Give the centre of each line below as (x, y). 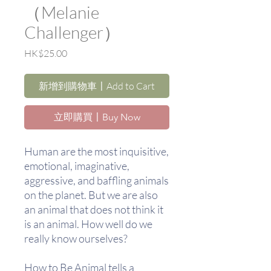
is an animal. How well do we (88, 224)
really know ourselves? (76, 238)
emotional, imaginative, (77, 165)
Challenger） (72, 32)
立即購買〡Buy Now (97, 117)
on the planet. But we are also (91, 194)
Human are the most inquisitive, (96, 151)
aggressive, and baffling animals (96, 180)
